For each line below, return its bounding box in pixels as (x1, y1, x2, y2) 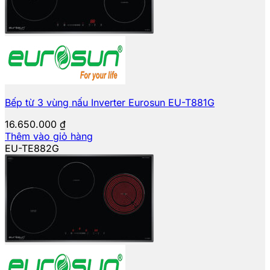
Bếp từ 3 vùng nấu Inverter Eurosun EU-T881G (5, 96, 215, 108)
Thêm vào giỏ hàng (5, 130, 93, 142)
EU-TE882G (5, 142, 59, 154)
